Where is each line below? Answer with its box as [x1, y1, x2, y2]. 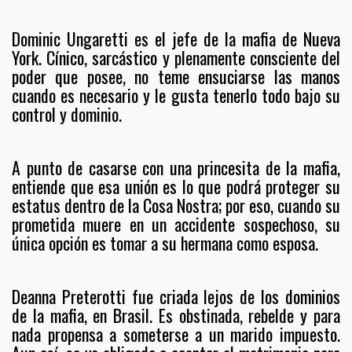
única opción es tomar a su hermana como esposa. [12, 230, 318, 255]
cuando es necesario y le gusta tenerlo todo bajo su [12, 82, 340, 108]
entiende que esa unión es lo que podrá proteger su [12, 174, 340, 199]
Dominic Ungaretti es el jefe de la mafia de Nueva [12, 26, 340, 51]
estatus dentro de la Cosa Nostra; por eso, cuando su [12, 192, 340, 218]
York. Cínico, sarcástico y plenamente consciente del [12, 45, 340, 70]
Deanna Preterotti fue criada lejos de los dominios [12, 284, 340, 309]
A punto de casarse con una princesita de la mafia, [12, 155, 340, 180]
